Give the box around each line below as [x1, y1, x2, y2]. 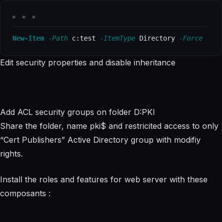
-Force [179, 34, 203, 43]
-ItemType [100, 34, 135, 43]
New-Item [12, 34, 44, 43]
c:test [68, 34, 100, 43]
